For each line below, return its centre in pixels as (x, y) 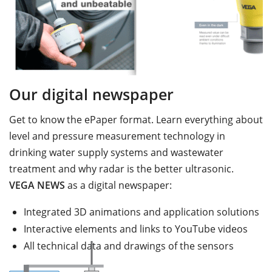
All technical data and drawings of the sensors (129, 246)
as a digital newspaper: (120, 185)
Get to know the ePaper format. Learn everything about (136, 119)
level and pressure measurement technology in (117, 136)
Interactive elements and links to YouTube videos (136, 229)
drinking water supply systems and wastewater (116, 152)
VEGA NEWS (37, 185)
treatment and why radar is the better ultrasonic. (121, 168)
